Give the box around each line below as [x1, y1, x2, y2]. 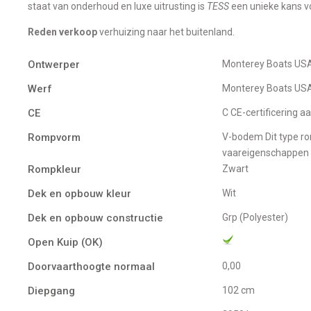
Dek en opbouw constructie [28, 211, 163, 224]
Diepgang [28, 284, 75, 297]
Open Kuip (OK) [28, 235, 103, 249]
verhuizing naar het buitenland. [97, 26, 235, 37]
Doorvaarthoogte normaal [28, 260, 155, 273]
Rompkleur [28, 162, 81, 176]
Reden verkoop [28, 26, 97, 37]
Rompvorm [28, 131, 81, 144]
